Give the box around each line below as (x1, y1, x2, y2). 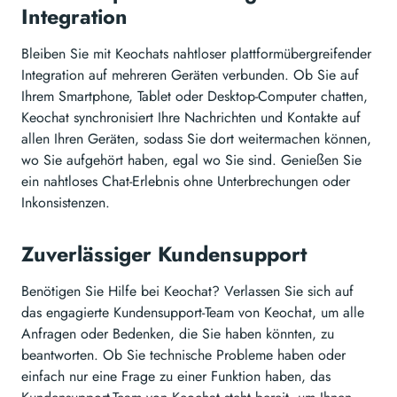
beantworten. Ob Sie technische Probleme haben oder (21, 345, 346, 366)
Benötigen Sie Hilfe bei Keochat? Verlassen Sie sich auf (21, 281, 354, 302)
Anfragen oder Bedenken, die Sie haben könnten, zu (21, 323, 334, 345)
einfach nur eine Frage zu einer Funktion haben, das (21, 366, 331, 387)
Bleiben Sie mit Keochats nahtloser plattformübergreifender (21, 43, 371, 65)
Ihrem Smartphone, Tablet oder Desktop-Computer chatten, (21, 86, 368, 107)
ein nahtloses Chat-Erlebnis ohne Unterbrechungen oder (21, 171, 350, 192)
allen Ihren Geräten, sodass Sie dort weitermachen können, (21, 128, 371, 150)
